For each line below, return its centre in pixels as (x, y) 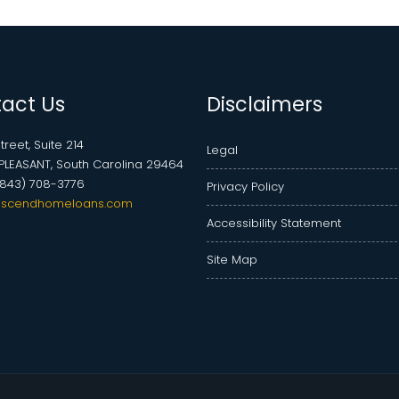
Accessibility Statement (274, 224)
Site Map (232, 260)
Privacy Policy (245, 187)
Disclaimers (265, 105)
